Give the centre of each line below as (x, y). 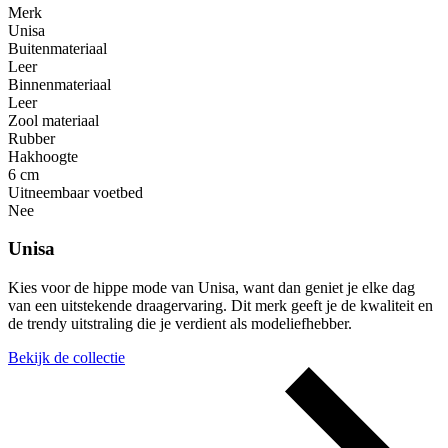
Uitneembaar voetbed (75, 192)
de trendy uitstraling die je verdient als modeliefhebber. (180, 324)
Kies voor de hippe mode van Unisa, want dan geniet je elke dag (211, 288)
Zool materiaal (53, 120)
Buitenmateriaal (57, 48)
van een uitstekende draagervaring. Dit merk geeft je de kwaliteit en (220, 306)
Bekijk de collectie (66, 358)
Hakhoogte (43, 156)
